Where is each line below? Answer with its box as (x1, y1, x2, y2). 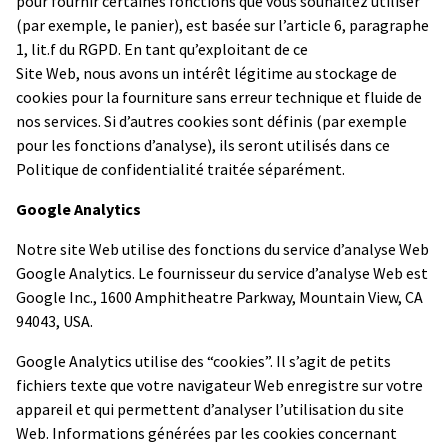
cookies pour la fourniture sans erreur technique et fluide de (16, 86, 422, 107)
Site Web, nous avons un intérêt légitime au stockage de (16, 62, 397, 83)
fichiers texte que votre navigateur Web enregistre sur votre (16, 374, 423, 395)
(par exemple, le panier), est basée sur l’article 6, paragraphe (16, 14, 429, 35)
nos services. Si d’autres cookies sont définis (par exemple (16, 110, 407, 131)
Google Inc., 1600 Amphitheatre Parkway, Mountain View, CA (16, 286, 423, 307)
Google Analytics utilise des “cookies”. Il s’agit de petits (16, 350, 391, 371)
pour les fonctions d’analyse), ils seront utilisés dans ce (16, 134, 390, 155)
